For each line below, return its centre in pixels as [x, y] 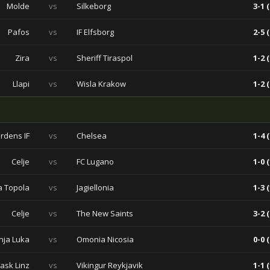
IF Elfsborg [95, 32]
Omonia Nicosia [105, 239]
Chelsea [92, 136]
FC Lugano [95, 162]
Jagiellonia [95, 187]
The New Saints [105, 213]
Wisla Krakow [101, 84]
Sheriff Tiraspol [105, 58]
